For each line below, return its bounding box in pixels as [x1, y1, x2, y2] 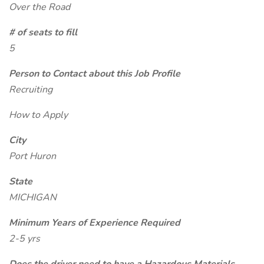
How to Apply [9, 108, 68, 121]
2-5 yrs [9, 232, 40, 245]
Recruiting [9, 83, 52, 96]
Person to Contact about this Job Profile [9, 67, 180, 80]
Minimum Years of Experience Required [9, 216, 180, 229]
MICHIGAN [9, 191, 57, 204]
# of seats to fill [9, 26, 77, 39]
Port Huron [9, 150, 56, 163]
